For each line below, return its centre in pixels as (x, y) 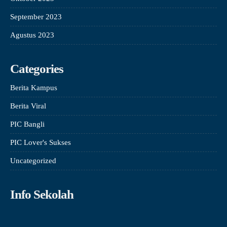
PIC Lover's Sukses (41, 142)
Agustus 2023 (32, 35)
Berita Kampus (34, 87)
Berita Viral (28, 106)
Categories (37, 68)
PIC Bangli (27, 124)
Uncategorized (33, 160)
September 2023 (36, 16)
